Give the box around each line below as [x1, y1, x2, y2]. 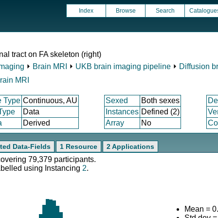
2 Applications [107, 143, 154, 150]
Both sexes [141, 96, 180, 105]
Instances [106, 108, 139, 116]
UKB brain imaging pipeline [75, 62, 171, 71]
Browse [115, 7, 136, 14]
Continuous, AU [23, 96, 77, 105]
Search [155, 7, 175, 14]
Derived [23, 119, 50, 127]
